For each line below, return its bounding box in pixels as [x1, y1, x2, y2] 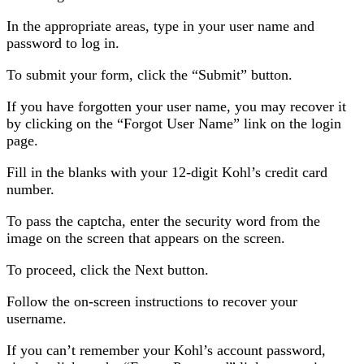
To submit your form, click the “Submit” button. [6, 66, 292, 83]
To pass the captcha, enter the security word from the [6, 212, 320, 229]
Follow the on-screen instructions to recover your [6, 292, 297, 310]
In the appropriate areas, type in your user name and [6, 17, 314, 34]
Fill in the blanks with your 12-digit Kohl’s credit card [6, 163, 327, 180]
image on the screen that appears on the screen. [6, 229, 285, 246]
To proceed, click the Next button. [6, 261, 209, 278]
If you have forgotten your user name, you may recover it [6, 97, 346, 115]
